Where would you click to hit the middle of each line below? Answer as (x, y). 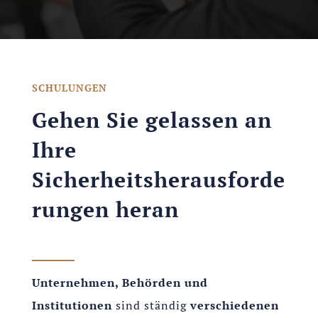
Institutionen (72, 306)
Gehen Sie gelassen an (152, 120)
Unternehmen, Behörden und (120, 283)
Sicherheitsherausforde (158, 180)
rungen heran (105, 210)
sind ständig (151, 306)
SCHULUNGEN (69, 88)
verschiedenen (234, 306)
